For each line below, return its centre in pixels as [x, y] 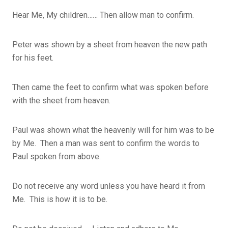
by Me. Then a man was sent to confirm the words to [106, 143]
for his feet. [33, 58]
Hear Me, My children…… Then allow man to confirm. [103, 15]
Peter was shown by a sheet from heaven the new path [110, 44]
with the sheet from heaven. [61, 100]
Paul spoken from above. [56, 156]
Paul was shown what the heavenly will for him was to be [113, 130]
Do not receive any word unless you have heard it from [109, 186]
